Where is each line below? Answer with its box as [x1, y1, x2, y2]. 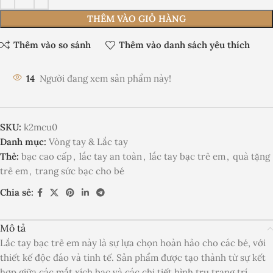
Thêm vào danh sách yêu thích [118, 39, 250, 51]
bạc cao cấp [21, 150, 72, 162]
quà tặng [233, 150, 270, 162]
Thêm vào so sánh [13, 39, 91, 51]
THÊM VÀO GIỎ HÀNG [87, 12, 186, 24]
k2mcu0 [24, 121, 57, 133]
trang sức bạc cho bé [35, 165, 124, 177]
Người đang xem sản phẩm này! [40, 72, 171, 84]
